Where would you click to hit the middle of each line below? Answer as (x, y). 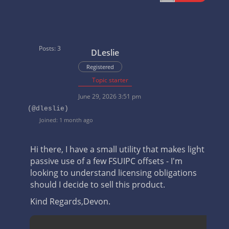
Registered (100, 67)
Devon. (97, 201)
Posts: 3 (50, 48)
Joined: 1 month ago (65, 120)
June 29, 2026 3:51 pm (109, 96)
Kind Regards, (56, 201)
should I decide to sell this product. (97, 185)
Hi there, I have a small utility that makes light (117, 149)
